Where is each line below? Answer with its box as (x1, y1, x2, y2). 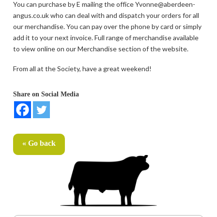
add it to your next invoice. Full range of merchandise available (13, 33, 199, 42)
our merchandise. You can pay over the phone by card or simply (13, 22, 201, 31)
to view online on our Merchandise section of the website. (13, 44, 188, 53)
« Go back (22, 139, 56, 148)
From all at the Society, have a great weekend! (13, 64, 152, 73)
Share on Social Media (13, 91, 79, 98)
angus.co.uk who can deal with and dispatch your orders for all (13, 11, 199, 19)
